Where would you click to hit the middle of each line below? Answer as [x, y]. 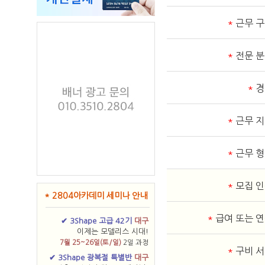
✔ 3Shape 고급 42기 [98, 221]
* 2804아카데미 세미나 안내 [96, 196]
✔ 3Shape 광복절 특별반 [92, 258]
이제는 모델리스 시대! [113, 232]
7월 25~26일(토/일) [91, 243]
